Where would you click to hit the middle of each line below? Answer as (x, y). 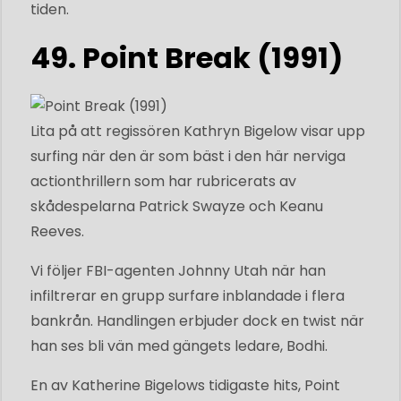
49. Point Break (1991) (187, 57)
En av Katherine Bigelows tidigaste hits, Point (185, 385)
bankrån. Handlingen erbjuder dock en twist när (197, 320)
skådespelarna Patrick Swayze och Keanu (177, 206)
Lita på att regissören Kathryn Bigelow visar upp (198, 131)
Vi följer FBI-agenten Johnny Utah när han (178, 270)
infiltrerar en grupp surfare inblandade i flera (188, 295)
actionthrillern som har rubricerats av (163, 181)
